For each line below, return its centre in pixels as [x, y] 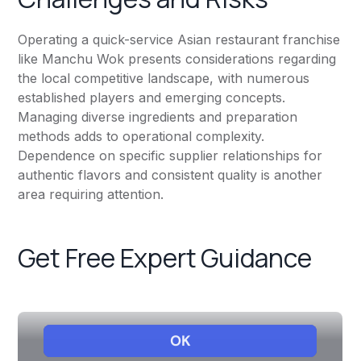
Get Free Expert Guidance [165, 258]
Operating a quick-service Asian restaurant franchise [179, 40]
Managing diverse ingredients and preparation [158, 117]
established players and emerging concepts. [152, 98]
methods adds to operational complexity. [141, 137]
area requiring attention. [91, 195]
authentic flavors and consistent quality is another [170, 175]
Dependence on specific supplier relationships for [170, 156]
